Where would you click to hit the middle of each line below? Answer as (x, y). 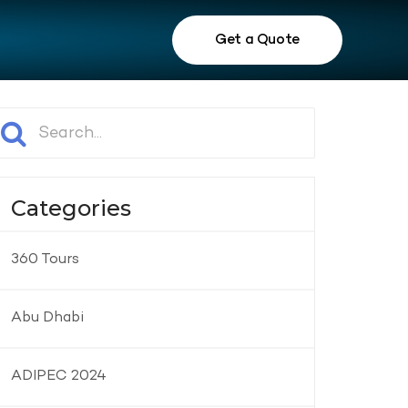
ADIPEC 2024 (58, 377)
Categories (71, 208)
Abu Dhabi (47, 318)
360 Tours (45, 260)
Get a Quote (257, 40)
